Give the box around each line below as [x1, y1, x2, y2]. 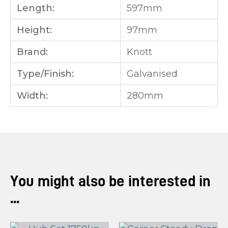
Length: [17, 3, 54, 14]
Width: [17, 90, 48, 102]
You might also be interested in [10, 174, 211, 189]
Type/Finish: [17, 68, 74, 80]
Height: [17, 24, 52, 36]
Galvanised [127, 68, 178, 80]
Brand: [17, 46, 48, 58]
